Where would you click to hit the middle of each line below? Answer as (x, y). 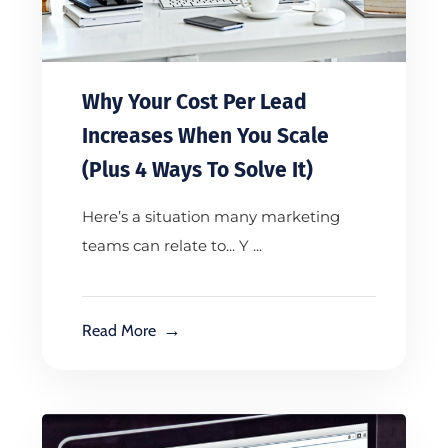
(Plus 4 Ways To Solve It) (197, 170)
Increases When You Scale (205, 136)
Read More (119, 331)
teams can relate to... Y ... (172, 246)
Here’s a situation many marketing (211, 217)
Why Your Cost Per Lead (194, 102)
